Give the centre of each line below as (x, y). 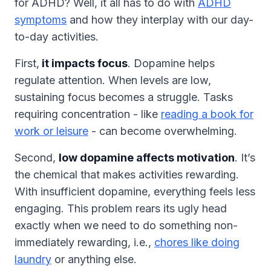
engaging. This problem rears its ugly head (121, 208)
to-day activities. (57, 37)
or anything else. (94, 259)
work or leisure (51, 131)
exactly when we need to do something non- (126, 225)
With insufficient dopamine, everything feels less (135, 191)
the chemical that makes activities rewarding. (127, 175)
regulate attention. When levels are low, (113, 80)
